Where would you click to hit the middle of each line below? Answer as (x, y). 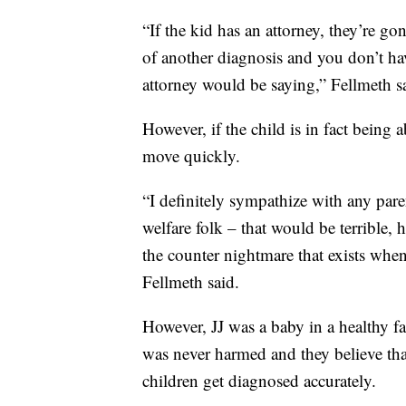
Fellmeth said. (191, 282)
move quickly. (191, 156)
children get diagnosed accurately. (259, 381)
